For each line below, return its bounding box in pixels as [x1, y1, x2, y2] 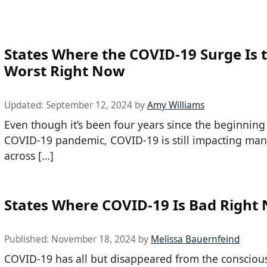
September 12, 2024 [46, 99, 132, 112]
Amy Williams [147, 99, 204, 112]
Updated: [4, 99, 46, 112]
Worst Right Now [4, 61, 125, 81]
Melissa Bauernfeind [151, 233, 240, 246]
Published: [4, 233, 51, 246]
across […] [4, 148, 54, 163]
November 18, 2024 [51, 233, 136, 246]
